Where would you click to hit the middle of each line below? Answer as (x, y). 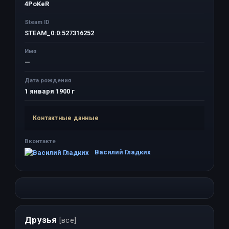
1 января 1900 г (50, 91)
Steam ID (37, 22)
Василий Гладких (123, 152)
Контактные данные (66, 118)
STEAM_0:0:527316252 (59, 33)
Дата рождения (48, 80)
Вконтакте (40, 141)
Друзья (42, 220)
